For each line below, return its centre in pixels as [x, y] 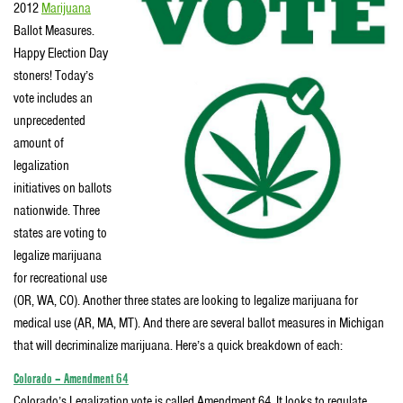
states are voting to [60, 233]
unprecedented [49, 120]
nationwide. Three [57, 210]
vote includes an [53, 98]
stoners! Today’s [54, 75]
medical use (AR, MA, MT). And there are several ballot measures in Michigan [199, 322]
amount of [39, 143]
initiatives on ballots [63, 188]
